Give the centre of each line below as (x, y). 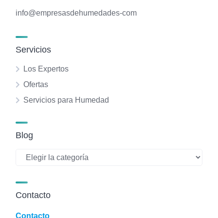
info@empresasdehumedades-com (76, 13)
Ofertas (36, 85)
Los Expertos (46, 69)
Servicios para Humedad (66, 100)
